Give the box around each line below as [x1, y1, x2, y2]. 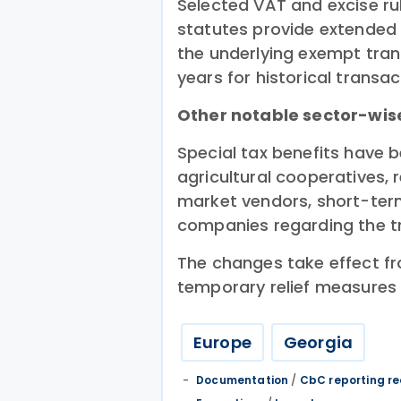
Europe [193, 331, 252, 354]
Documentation [196, 372, 289, 388]
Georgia [283, 331, 354, 354]
